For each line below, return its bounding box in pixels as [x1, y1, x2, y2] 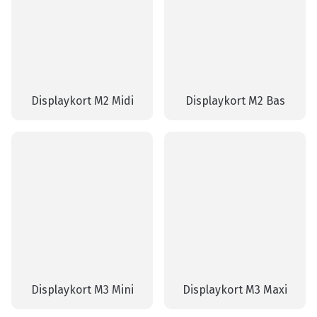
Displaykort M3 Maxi [183, 283, 287, 297]
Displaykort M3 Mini [30, 283, 134, 297]
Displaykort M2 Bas [185, 94, 285, 108]
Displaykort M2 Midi [30, 94, 134, 108]
